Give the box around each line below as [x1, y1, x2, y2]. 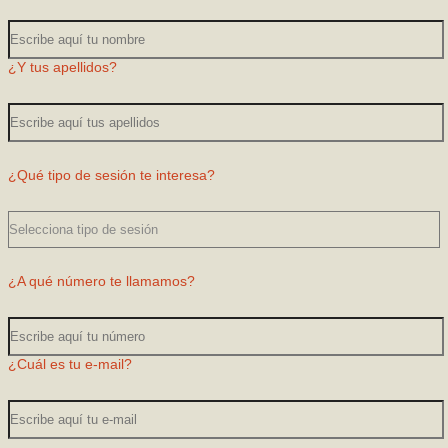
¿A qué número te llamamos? [8, 272, 195, 289]
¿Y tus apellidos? [8, 58, 117, 75]
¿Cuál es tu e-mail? [8, 355, 132, 372]
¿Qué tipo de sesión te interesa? [8, 166, 215, 183]
